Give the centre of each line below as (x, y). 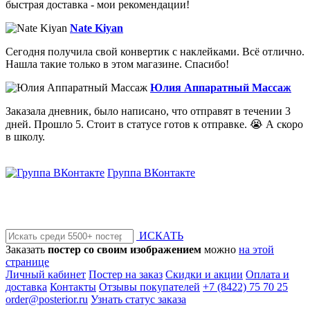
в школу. (25, 137)
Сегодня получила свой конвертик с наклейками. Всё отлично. (155, 52)
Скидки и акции (204, 275)
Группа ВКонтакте (151, 173)
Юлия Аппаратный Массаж (221, 88)
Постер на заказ (126, 275)
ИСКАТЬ (160, 236)
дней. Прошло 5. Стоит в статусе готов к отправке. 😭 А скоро (154, 125)
